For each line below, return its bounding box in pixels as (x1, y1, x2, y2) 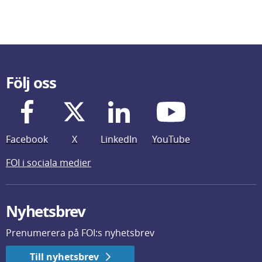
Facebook (6, 133, 48, 146)
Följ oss (6, 72, 56, 93)
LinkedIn (101, 133, 137, 146)
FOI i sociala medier (6, 156, 91, 169)
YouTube (152, 133, 190, 146)
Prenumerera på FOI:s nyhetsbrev (6, 226, 154, 239)
